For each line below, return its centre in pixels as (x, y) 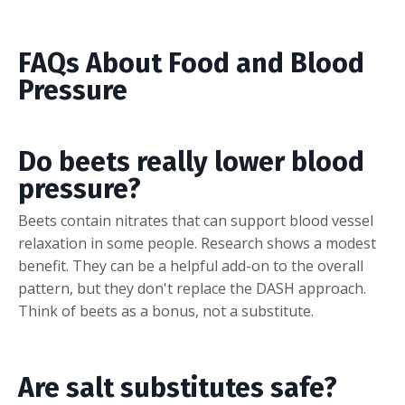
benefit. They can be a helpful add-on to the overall (191, 265)
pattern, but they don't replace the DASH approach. (192, 288)
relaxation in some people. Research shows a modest (197, 243)
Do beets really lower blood (191, 161)
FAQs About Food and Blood (191, 63)
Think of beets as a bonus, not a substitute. (166, 311)
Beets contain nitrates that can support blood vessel (196, 220)
